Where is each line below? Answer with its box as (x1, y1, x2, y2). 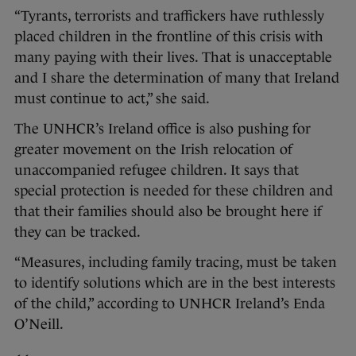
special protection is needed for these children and (14, 183, 333, 199)
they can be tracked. (14, 224, 141, 241)
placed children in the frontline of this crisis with (14, 29, 323, 45)
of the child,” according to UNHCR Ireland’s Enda (14, 296, 325, 312)
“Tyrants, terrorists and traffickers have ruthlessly (14, 8, 324, 25)
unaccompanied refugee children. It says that (14, 162, 299, 179)
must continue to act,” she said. (14, 91, 210, 107)
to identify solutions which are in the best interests (14, 275, 335, 292)
